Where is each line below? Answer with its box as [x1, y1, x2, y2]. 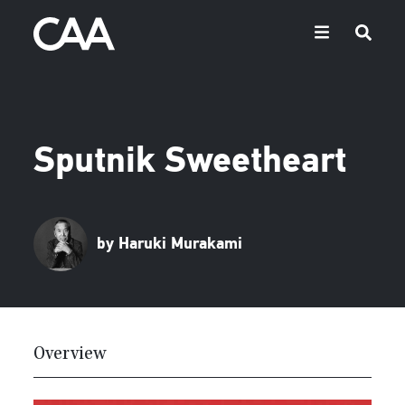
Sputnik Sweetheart [33, 145, 347, 181]
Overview [33, 345, 107, 365]
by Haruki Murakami [97, 235, 243, 253]
